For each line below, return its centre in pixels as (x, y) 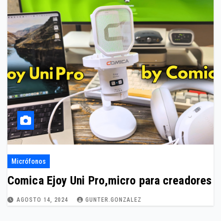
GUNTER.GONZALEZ (113, 200)
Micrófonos (29, 161)
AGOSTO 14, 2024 (43, 200)
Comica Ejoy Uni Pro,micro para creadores (110, 181)
